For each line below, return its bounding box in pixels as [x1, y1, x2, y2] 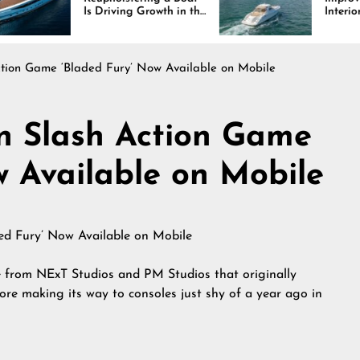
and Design [226, 31, 285, 43]
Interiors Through [226, 6, 315, 18]
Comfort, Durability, [226, 18, 329, 31]
